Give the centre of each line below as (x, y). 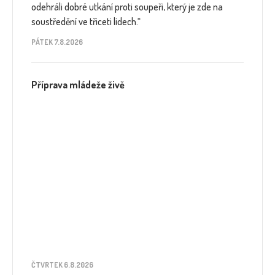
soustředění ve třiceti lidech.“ (86, 22)
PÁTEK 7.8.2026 (57, 42)
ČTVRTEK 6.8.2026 (62, 265)
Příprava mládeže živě (78, 85)
